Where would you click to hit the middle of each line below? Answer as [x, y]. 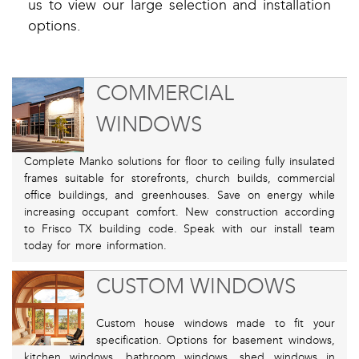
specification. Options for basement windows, [215, 341]
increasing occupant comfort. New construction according [179, 212]
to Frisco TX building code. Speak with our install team [179, 229]
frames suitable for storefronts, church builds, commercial [179, 179]
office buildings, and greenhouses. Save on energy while [179, 196]
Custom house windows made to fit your [215, 324]
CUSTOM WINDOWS [196, 287]
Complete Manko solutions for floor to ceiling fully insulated [179, 162]
